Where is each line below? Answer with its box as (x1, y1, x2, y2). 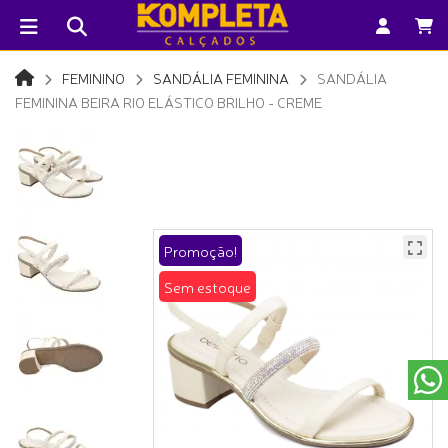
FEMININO (62, 68, 125, 87)
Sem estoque (164, 276, 251, 297)
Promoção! (164, 240, 237, 261)
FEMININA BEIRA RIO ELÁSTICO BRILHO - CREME (15, 92, 322, 111)
